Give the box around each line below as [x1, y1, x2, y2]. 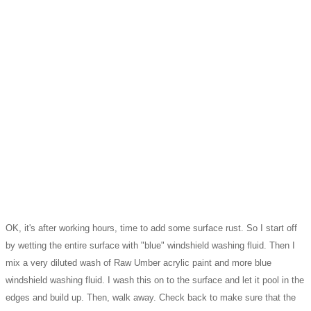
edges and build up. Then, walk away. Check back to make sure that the [6, 292, 296, 303]
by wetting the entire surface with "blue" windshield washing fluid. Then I [6, 239, 295, 251]
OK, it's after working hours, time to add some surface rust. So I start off [6, 222, 297, 233]
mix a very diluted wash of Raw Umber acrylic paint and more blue [6, 257, 271, 268]
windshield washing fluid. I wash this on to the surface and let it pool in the [6, 274, 304, 285]
